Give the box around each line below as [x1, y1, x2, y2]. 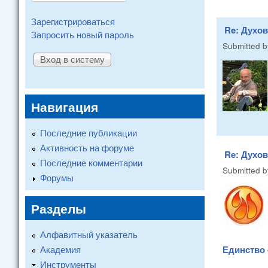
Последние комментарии [40, 156, 142, 169]
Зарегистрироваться [31, 15, 115, 28]
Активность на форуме [40, 141, 134, 154]
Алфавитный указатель [40, 227, 138, 240]
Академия [40, 242, 81, 255]
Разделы [31, 199, 86, 217]
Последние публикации [40, 126, 137, 139]
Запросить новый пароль [31, 28, 134, 41]
